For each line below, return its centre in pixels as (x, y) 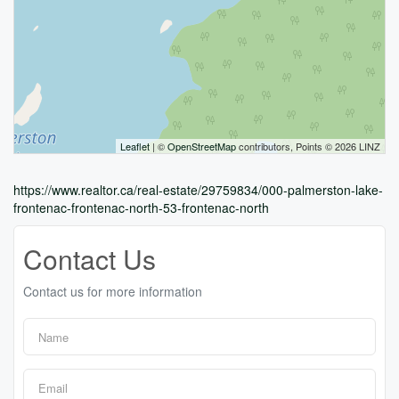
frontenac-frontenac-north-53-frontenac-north (141, 208)
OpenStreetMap (202, 146)
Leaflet (135, 146)
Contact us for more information (113, 291)
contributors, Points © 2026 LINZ (308, 146)
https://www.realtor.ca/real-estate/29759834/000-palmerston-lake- (198, 190)
